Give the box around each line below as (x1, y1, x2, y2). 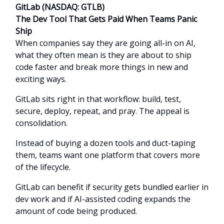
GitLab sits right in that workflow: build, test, (15, 93, 181, 105)
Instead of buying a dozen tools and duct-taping (15, 137, 195, 149)
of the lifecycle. (15, 161, 70, 173)
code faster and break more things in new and (15, 61, 188, 73)
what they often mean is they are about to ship (15, 49, 191, 61)
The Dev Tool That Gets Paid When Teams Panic (15, 13, 197, 25)
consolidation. (15, 117, 67, 129)
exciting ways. (15, 73, 66, 85)
